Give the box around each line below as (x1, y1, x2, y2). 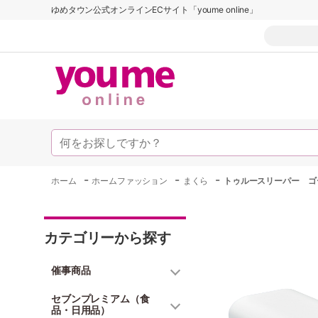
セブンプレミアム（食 (51, 292, 150, 305)
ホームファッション (92, 175, 168, 186)
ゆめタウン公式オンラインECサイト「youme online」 (51, 4, 258, 15)
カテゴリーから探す (44, 229, 171, 246)
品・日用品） (51, 304, 111, 316)
